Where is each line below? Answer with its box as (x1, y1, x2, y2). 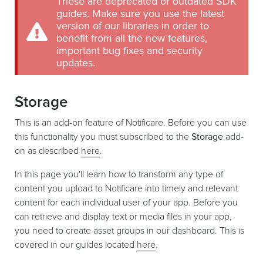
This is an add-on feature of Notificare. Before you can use (15, 117, 247, 129)
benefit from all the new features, (56, 32, 207, 45)
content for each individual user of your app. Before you (15, 197, 238, 208)
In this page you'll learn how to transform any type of (15, 168, 223, 180)
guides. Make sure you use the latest (56, 7, 224, 20)
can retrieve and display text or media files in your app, (15, 211, 232, 222)
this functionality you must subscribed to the (15, 131, 191, 143)
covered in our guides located (15, 239, 137, 251)
